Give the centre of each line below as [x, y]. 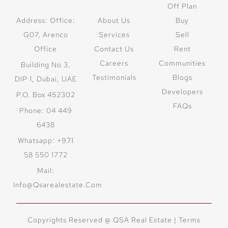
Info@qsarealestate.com [58, 185]
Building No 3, [46, 65]
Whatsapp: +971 [46, 141]
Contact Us [114, 49]
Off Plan [182, 6]
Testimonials [114, 78]
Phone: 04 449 [46, 111]
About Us [114, 21]
